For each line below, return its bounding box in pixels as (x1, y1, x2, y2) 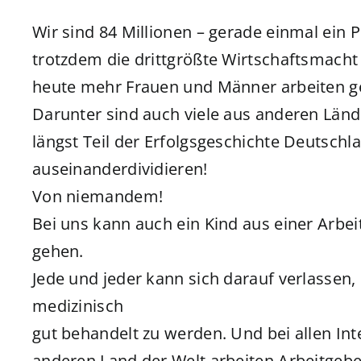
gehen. (31, 240, 84, 263)
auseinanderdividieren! (31, 158, 208, 180)
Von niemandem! (31, 185, 164, 208)
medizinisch (31, 295, 124, 317)
